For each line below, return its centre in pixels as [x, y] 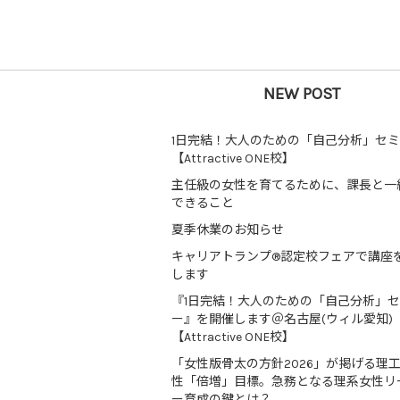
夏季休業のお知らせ [228, 230]
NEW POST [302, 94]
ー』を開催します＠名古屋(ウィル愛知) [282, 319]
